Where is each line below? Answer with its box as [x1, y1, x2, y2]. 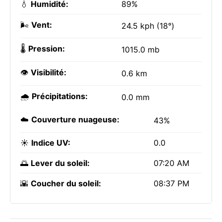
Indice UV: [31, 138, 70, 148]
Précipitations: [32, 91, 88, 101]
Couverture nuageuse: [31, 114, 119, 124]
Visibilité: [31, 67, 66, 77]
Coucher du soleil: [31, 178, 101, 188]
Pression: [28, 44, 65, 54]
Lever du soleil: [31, 158, 90, 168]
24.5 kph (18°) [121, 21, 174, 31]
